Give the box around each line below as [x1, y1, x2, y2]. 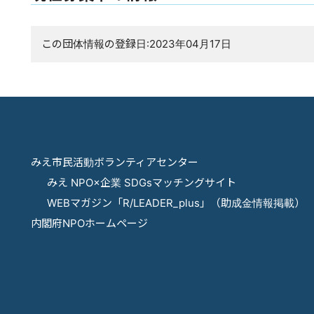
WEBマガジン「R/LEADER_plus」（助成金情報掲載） [46, 196, 305, 210]
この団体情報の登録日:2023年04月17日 [41, 37, 231, 50]
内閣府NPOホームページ [31, 216, 148, 230]
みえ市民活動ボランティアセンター [31, 155, 198, 169]
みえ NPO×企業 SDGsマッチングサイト [46, 175, 236, 189]
